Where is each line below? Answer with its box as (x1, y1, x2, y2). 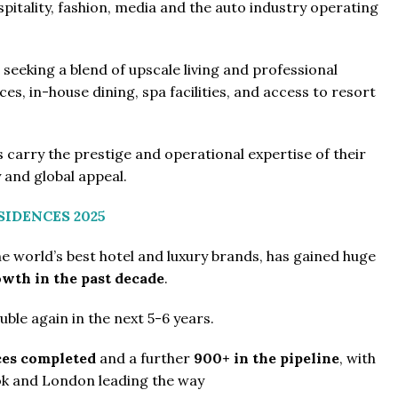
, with (339, 348, 376, 367)
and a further (99, 348, 194, 367)
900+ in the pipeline (194, 348, 339, 367)
